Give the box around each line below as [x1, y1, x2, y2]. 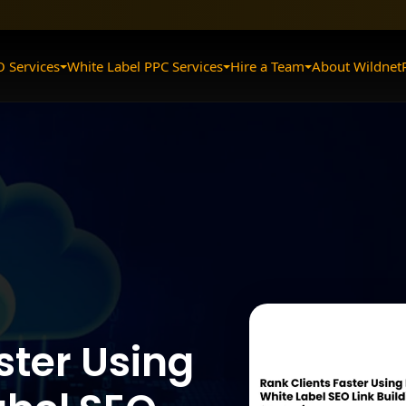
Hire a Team [230, 56, 304, 75]
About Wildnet [312, 56, 401, 75]
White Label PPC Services [67, 56, 223, 75]
